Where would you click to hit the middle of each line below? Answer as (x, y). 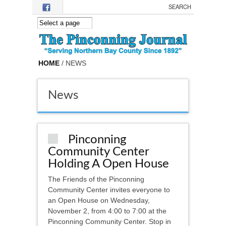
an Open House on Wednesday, (99, 201)
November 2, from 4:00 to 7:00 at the (107, 211)
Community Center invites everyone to (109, 190)
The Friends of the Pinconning (96, 179)
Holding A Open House (108, 164)
